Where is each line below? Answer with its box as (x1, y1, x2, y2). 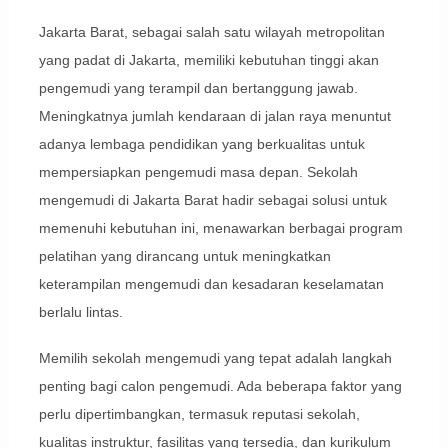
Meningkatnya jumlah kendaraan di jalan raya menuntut (38, 108, 391, 125)
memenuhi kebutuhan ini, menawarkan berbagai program (38, 220, 403, 237)
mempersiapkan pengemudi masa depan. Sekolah (38, 164, 358, 181)
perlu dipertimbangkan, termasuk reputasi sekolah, (38, 406, 360, 423)
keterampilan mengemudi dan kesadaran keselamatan (38, 276, 384, 293)
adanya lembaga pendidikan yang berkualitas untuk (38, 136, 365, 153)
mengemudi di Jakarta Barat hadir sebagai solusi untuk (38, 192, 387, 209)
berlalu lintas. (38, 304, 123, 321)
